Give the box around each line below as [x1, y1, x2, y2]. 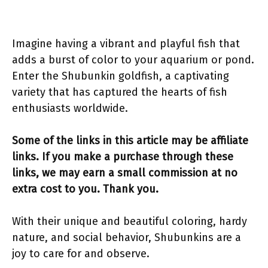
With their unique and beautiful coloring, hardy [12, 215, 247, 228]
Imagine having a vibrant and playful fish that [12, 37, 240, 50]
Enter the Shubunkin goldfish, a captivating [12, 69, 229, 83]
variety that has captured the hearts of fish [12, 86, 227, 99]
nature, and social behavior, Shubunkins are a [12, 231, 241, 244]
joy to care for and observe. [12, 247, 150, 260]
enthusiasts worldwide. [12, 102, 128, 115]
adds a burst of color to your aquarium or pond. [12, 53, 254, 66]
